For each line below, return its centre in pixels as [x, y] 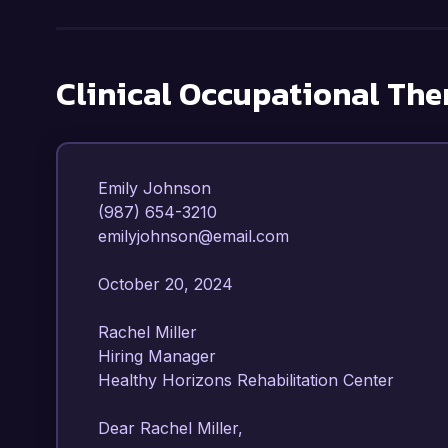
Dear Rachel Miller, [170, 428]
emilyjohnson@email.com [198, 236]
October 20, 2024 [170, 284]
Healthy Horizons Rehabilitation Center [251, 380]
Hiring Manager [162, 356]
